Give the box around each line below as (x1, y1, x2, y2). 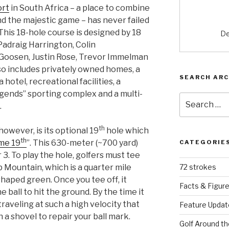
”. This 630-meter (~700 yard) (27, 138, 138, 148)
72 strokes (179, 163, 216, 172)
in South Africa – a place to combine (9, 3, 150, 13)
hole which (105, 125, 149, 135)
